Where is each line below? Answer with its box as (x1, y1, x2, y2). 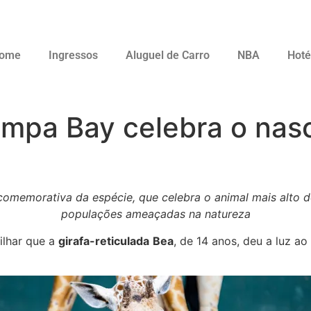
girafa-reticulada (58, 233, 149, 248)
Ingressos (48, 49, 98, 62)
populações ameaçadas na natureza (60, 207, 251, 221)
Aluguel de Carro (125, 49, 210, 62)
